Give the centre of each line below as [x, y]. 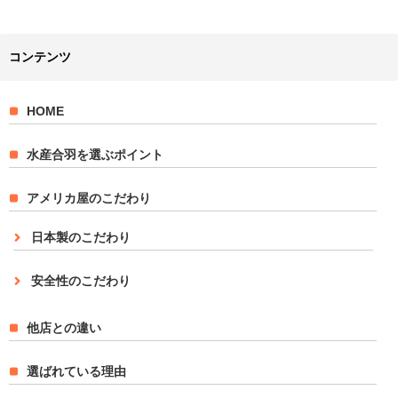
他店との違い [64, 327]
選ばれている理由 [76, 371]
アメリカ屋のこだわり [89, 198]
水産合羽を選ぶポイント [95, 154]
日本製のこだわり [81, 237]
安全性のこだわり [81, 280]
